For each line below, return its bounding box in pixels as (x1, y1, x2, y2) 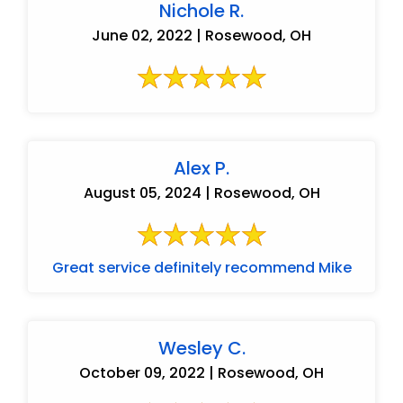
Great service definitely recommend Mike (51, 256, 352, 278)
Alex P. (174, 155, 229, 181)
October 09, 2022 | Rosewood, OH (79, 362, 324, 383)
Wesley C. (157, 335, 246, 361)
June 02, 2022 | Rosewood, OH (92, 24, 311, 46)
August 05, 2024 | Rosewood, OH (83, 182, 320, 203)
